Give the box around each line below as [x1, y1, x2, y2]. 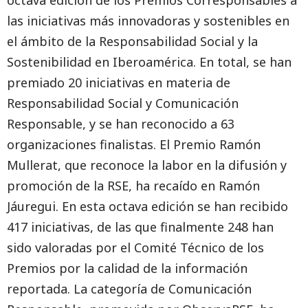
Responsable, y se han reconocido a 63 [7, 115, 234, 132]
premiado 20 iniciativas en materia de [7, 74, 230, 91]
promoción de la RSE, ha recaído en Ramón [7, 177, 260, 194]
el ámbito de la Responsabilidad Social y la [7, 33, 258, 49]
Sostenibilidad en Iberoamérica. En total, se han [7, 54, 291, 70]
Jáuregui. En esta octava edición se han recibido [7, 198, 288, 214]
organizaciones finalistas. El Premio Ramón [7, 136, 261, 153]
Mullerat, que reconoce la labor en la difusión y [7, 157, 287, 173]
